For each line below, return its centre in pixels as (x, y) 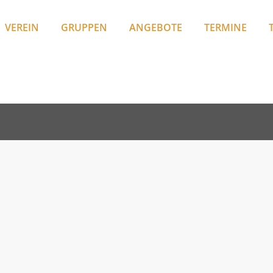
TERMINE (225, 27)
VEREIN (22, 27)
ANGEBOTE (156, 27)
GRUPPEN (84, 27)
